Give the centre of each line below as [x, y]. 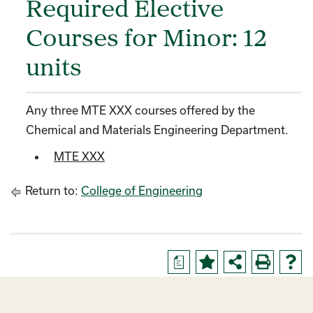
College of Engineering [142, 190]
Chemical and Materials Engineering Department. [157, 130]
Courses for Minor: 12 [146, 40]
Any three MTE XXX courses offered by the [140, 110]
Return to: [52, 190]
